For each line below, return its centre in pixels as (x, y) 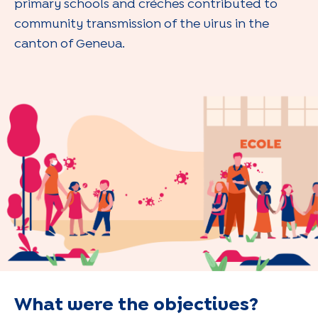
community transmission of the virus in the (142, 24)
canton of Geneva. (70, 44)
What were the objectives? (136, 305)
